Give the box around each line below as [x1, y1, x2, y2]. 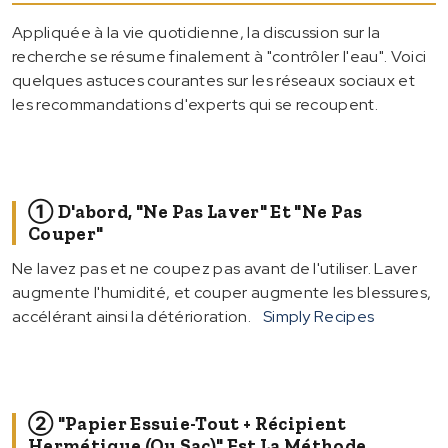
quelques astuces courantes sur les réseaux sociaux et [12, 69, 415, 91]
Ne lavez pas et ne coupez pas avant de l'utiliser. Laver [12, 257, 417, 279]
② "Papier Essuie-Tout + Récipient [28, 412, 347, 435]
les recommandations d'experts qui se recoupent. [12, 93, 379, 115]
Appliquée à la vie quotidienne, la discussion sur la [12, 21, 381, 43]
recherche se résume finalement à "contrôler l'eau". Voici [12, 45, 427, 67]
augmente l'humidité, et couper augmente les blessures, [12, 281, 432, 303]
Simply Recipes [262, 305, 375, 327]
